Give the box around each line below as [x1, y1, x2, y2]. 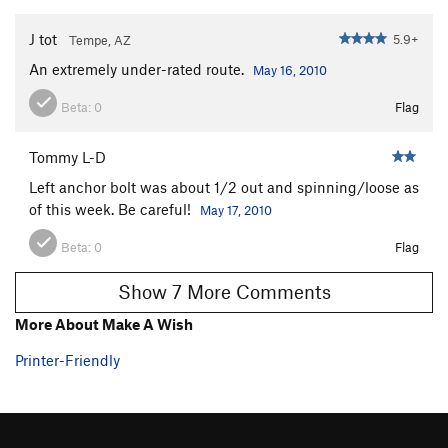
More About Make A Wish [15, 314, 193, 333]
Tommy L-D [29, 147, 106, 166]
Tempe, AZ [69, 31, 131, 48]
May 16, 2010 [253, 61, 327, 78]
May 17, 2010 [200, 201, 272, 218]
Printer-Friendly [15, 350, 120, 369]
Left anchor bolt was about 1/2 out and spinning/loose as [29, 177, 419, 196]
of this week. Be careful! [29, 199, 195, 218]
